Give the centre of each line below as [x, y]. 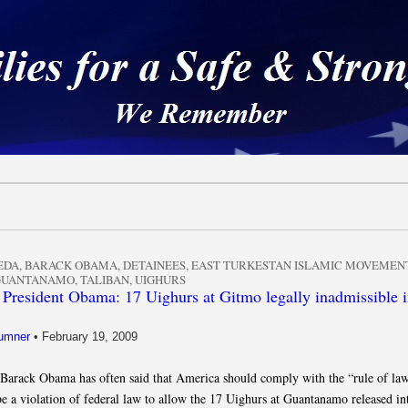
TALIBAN [105, 280]
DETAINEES [154, 265]
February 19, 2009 [90, 337]
